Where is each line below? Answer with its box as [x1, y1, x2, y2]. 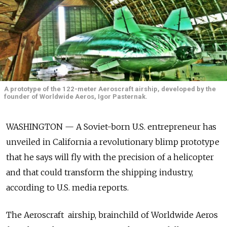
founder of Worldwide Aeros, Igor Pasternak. [4, 93, 147, 100]
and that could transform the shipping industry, [6, 167, 193, 178]
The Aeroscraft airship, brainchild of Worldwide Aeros [6, 210, 218, 220]
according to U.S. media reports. [6, 182, 129, 193]
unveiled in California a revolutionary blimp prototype [6, 137, 219, 147]
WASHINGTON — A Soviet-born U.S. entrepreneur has [6, 122, 216, 132]
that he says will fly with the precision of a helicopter [6, 152, 214, 163]
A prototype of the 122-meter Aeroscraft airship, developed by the [4, 85, 216, 93]
